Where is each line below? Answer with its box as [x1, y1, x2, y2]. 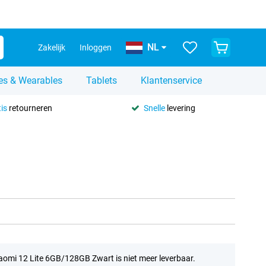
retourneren [7, 103, 52, 113]
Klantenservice [141, 75, 202, 86]
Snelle [143, 103, 165, 113]
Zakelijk [38, 43, 65, 52]
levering [164, 103, 195, 113]
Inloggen [80, 43, 112, 52]
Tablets [86, 75, 117, 86]
